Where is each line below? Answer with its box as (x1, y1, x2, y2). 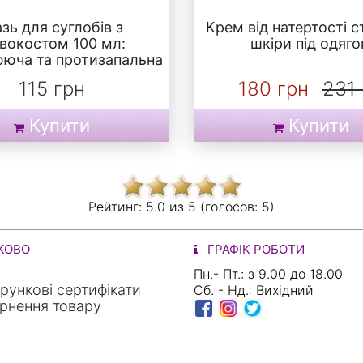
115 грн (19, 77, 85, 101)
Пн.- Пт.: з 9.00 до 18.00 (194, 266, 343, 283)
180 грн (237, 77, 309, 101)
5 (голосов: (188, 199, 262, 216)
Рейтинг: (88, 199, 146, 216)
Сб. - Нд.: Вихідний (194, 282, 314, 299)
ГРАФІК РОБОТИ (204, 241, 305, 258)
